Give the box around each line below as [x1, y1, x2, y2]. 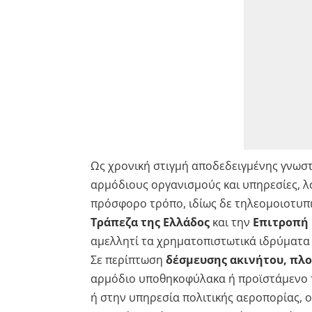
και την [209, 214, 253, 230]
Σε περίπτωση [90, 251, 166, 267]
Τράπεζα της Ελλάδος [90, 214, 210, 230]
